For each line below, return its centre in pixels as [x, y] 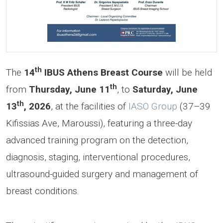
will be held [187, 72]
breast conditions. [43, 191]
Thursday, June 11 [69, 89]
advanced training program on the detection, [97, 140]
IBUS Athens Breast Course [102, 72]
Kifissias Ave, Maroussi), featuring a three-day [99, 123]
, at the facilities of [90, 106]
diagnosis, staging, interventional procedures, [98, 157]
